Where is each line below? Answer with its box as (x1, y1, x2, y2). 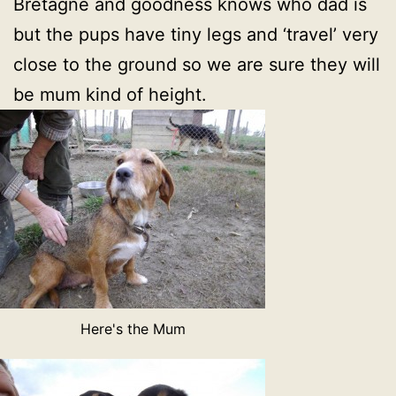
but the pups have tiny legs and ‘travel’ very (13, 23, 378, 45)
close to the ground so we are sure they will (13, 53, 380, 75)
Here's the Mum (80, 319, 186, 338)
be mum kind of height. (13, 83, 207, 105)
